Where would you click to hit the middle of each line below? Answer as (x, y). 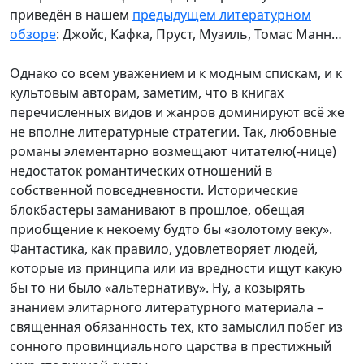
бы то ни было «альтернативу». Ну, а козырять (158, 288)
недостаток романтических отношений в (141, 171)
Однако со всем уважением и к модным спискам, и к (176, 73)
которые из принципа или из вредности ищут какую (176, 268)
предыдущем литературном (222, 15)
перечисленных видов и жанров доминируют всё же (177, 112)
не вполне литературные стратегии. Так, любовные (173, 132)
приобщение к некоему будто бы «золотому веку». (171, 229)
